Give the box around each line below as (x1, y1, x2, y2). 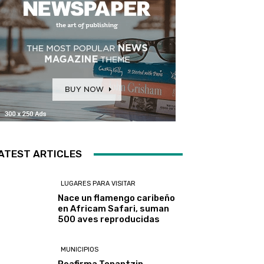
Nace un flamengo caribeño (58, 193, 176, 204)
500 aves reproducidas (58, 214, 160, 225)
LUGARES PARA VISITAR (61, 180, 136, 188)
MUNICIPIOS (61, 246, 99, 254)
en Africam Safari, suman (58, 203, 170, 214)
